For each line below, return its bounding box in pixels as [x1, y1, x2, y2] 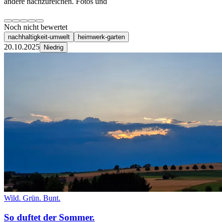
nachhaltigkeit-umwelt [8, 33, 70, 41]
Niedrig [44, 43, 63, 51]
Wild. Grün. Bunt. [4, 193, 60, 202]
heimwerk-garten [78, 33, 125, 41]
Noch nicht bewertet [4, 22, 67, 31]
